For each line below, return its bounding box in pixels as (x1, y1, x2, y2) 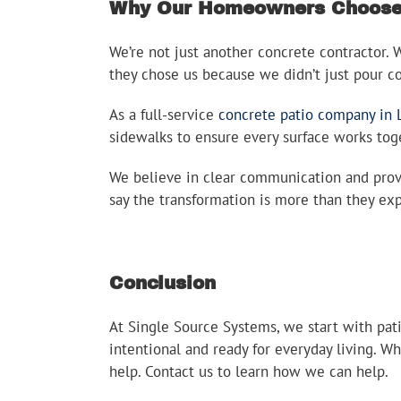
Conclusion (109, 272, 216, 293)
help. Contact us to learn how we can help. (109, 361, 388, 381)
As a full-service (109, 104, 218, 124)
